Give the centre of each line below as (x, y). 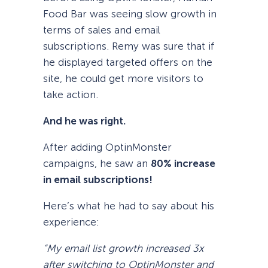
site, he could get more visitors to (123, 78)
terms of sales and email (102, 30)
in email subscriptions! (98, 180)
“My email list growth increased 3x (123, 249)
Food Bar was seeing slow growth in (130, 13)
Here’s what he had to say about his (129, 206)
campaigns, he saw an (97, 164)
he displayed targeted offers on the (128, 62)
